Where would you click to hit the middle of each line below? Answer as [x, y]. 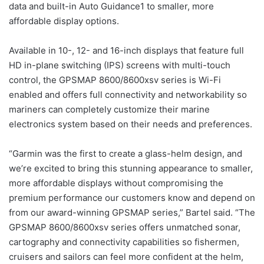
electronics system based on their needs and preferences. [131, 124]
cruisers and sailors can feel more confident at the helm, [126, 257]
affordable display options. [64, 21]
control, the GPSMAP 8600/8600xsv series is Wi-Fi [115, 80]
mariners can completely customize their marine [109, 109]
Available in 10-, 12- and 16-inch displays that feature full [126, 50]
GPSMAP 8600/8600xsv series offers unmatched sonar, [125, 227]
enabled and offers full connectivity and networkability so [128, 95]
